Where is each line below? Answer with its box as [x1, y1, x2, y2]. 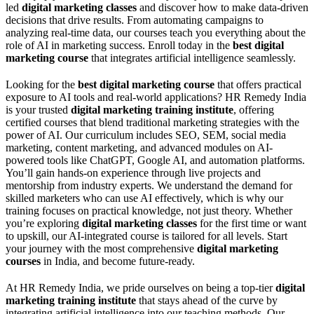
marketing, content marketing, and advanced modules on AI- [6, 142, 273, 154]
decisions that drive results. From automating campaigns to [6, 14, 264, 27]
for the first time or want [197, 217, 306, 230]
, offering [233, 104, 274, 116]
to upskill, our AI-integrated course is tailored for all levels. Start [6, 230, 287, 243]
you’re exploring [6, 217, 82, 230]
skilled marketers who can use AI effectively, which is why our [6, 192, 283, 205]
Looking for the [6, 78, 78, 91]
